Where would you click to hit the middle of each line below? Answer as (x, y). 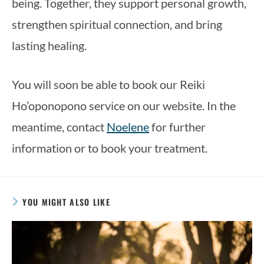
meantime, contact (59, 127)
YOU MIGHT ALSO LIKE (67, 202)
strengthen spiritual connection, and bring (117, 24)
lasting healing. (49, 45)
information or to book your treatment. (110, 148)
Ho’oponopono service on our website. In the (124, 105)
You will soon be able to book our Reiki (108, 84)
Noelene (128, 127)
